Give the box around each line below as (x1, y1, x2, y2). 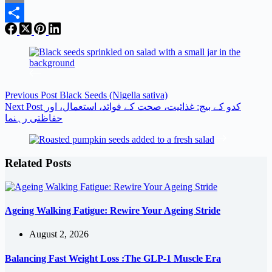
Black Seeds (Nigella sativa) (59, 90, 168, 101)
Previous (5, 90, 41, 101)
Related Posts (5, 157, 71, 169)
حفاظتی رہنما (5, 113, 63, 124)
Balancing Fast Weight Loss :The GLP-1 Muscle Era (5, 253, 221, 263)
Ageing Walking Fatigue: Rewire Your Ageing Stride (5, 205, 220, 216)
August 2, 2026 (29, 229, 89, 240)
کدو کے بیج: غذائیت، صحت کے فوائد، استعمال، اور (45, 101, 241, 112)
